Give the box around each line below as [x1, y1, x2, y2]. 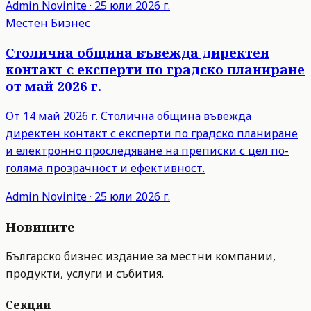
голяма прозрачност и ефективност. [6, 160, 205, 176]
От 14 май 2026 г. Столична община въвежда [6, 108, 251, 124]
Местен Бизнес [6, 15, 90, 31]
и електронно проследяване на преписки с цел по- [6, 142, 289, 158]
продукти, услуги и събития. [6, 266, 164, 282]
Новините [6, 217, 75, 235]
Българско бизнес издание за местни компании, [6, 249, 276, 264]
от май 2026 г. [6, 77, 101, 95]
